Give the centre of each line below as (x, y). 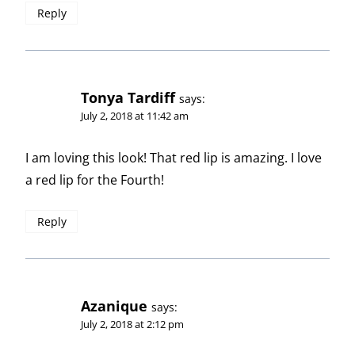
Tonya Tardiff (128, 97)
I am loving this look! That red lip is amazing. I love (174, 158)
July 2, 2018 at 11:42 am (135, 115)
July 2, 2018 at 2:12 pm (132, 324)
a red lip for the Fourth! (95, 180)
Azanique (114, 305)
